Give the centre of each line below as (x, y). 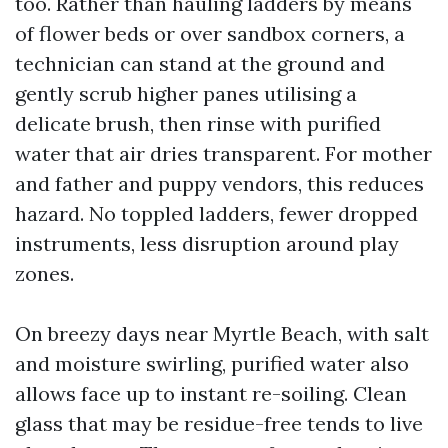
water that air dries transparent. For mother (223, 153)
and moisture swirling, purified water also (212, 363)
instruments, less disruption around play (207, 243)
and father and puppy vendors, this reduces (219, 183)
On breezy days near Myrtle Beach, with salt (222, 333)
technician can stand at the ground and (200, 63)
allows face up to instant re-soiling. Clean (211, 393)
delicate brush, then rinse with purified (198, 123)
